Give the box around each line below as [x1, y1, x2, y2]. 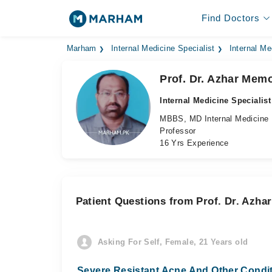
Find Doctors [201, 13, 260, 23]
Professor [160, 126, 196, 135]
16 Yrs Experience [160, 138, 229, 148]
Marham [66, 44, 97, 53]
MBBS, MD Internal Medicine [160, 114, 269, 123]
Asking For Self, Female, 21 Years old [98, 237, 248, 246]
